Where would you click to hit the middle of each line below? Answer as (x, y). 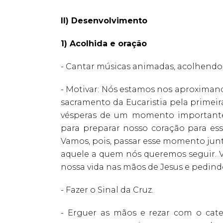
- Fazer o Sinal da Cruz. (108, 190)
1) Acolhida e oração (104, 43)
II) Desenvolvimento (104, 20)
